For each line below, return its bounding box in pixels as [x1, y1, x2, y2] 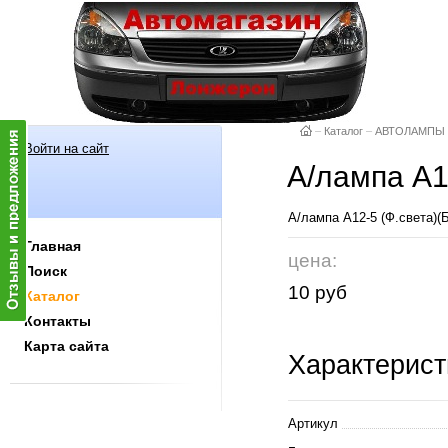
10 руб [288, 281, 347, 303]
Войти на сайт [24, 141, 109, 156]
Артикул [288, 416, 338, 432]
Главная [24, 238, 81, 254]
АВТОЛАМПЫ [375, 125, 445, 137]
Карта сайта [24, 338, 109, 354]
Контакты [24, 313, 91, 329]
